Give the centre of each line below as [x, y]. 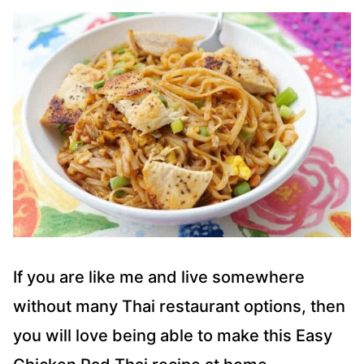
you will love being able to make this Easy [173, 336]
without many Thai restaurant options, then [179, 307]
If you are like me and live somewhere [159, 277]
